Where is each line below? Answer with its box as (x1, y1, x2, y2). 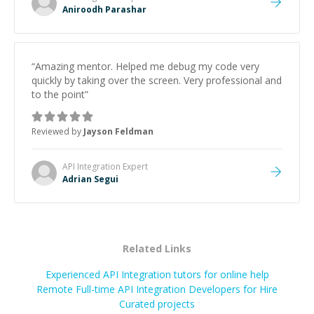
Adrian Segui (62, 173, 118, 185)
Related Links (123, 242, 191, 255)
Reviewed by (32, 125, 83, 137)
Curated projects (119, 297, 195, 310)
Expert (121, 161, 148, 172)
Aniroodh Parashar (62, 4, 146, 15)
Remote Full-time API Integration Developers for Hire (36, 282, 278, 296)
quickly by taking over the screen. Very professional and (32, 74, 282, 87)
